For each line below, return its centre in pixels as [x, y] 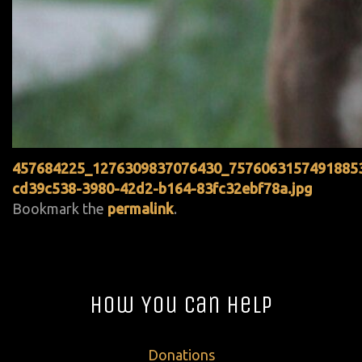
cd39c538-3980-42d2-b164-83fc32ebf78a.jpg [162, 188]
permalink [141, 208]
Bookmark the [60, 208]
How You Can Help [181, 304]
